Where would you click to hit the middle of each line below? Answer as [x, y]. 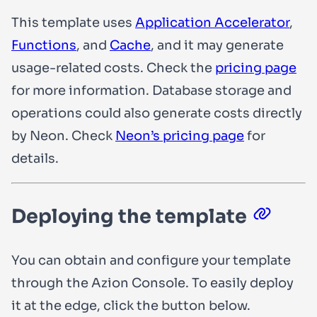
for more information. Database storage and [151, 90]
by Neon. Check [63, 136]
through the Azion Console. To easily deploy [152, 283]
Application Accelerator [212, 22]
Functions [44, 45]
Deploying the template [129, 216]
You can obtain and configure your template [151, 261]
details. [35, 158]
